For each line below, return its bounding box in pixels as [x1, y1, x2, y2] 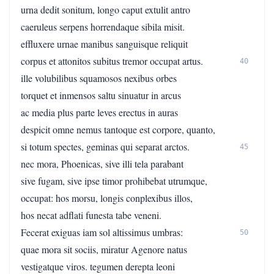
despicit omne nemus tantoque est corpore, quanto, [21, 123, 215, 136]
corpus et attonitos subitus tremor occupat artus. [21, 54, 203, 67]
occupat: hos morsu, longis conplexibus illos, [21, 191, 193, 204]
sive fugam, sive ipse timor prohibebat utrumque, [21, 174, 207, 187]
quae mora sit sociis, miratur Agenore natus [21, 243, 187, 256]
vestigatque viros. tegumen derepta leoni [21, 260, 175, 273]
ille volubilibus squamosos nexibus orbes [21, 72, 177, 84]
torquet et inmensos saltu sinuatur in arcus [21, 89, 181, 102]
